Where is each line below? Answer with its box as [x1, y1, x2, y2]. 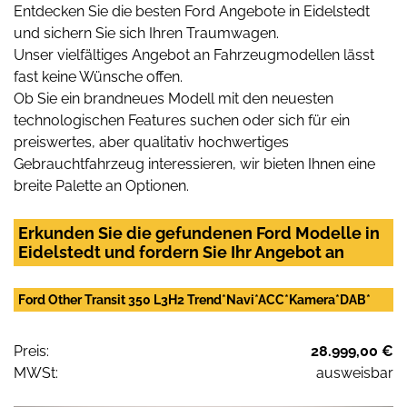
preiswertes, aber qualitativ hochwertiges [14, 134, 289, 152]
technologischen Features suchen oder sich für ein [14, 112, 350, 130]
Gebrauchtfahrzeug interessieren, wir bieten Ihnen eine [14, 155, 375, 174]
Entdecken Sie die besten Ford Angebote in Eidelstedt [14, 3, 370, 21]
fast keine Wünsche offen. [14, 68, 183, 86]
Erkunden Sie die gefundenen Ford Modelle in [18, 223, 380, 243]
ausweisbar [316, 364, 393, 382]
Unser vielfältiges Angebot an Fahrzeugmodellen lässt [14, 46, 374, 65]
